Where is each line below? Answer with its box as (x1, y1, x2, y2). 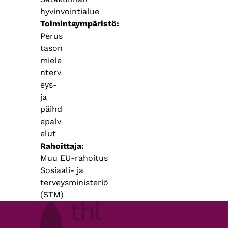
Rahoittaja (40, 140, 81, 151)
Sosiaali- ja (40, 165, 83, 175)
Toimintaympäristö (40, 18, 117, 28)
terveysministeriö (40, 177, 108, 187)
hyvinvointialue (40, 6, 99, 16)
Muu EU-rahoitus (40, 153, 108, 163)
